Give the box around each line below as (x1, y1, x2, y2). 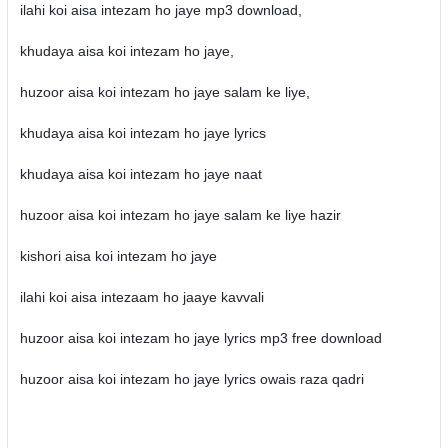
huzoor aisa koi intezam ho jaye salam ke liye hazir (19, 207, 341, 223)
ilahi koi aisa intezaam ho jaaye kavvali (19, 289, 264, 305)
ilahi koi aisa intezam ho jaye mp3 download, (19, 2, 302, 18)
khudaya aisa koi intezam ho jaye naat (19, 166, 262, 182)
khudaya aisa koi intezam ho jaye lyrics (19, 125, 266, 141)
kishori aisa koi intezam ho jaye (19, 248, 217, 264)
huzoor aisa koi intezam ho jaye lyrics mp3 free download (19, 330, 382, 346)
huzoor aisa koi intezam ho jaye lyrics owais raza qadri (19, 371, 364, 387)
